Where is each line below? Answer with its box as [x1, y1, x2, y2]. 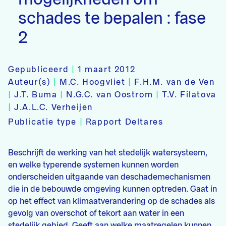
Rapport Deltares [85, 118, 163, 126]
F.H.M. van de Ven [134, 78, 215, 86]
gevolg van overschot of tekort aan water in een [8, 209, 184, 217]
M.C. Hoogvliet [60, 78, 129, 86]
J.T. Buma [14, 91, 61, 99]
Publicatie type [8, 118, 77, 126]
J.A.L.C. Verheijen [14, 103, 93, 111]
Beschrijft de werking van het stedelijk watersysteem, [8, 149, 207, 157]
